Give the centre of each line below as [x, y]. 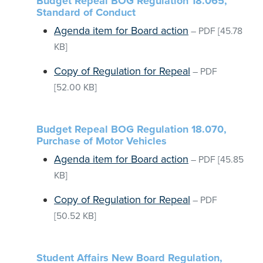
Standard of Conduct [86, 12]
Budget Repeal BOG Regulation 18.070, [131, 129]
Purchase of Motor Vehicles [102, 141]
